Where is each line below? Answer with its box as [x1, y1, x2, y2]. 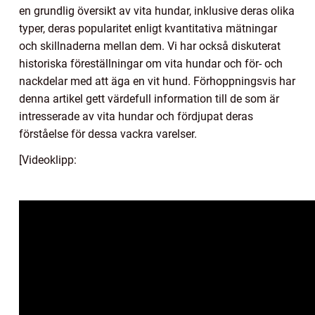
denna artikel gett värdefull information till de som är [19, 92, 279, 106]
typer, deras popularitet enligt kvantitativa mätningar [19, 22, 277, 36]
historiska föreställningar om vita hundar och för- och [19, 57, 283, 71]
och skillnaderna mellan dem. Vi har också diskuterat [19, 39, 281, 53]
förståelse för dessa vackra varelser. [19, 127, 197, 141]
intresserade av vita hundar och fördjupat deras [19, 110, 253, 124]
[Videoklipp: [19, 153, 77, 167]
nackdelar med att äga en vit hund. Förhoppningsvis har [19, 75, 295, 89]
